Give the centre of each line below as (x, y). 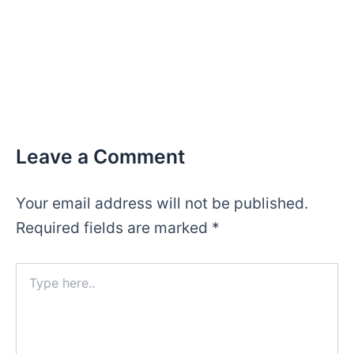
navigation (53, 15)
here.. (30, 285)
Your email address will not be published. (162, 203)
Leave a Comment (100, 156)
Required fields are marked (114, 228)
